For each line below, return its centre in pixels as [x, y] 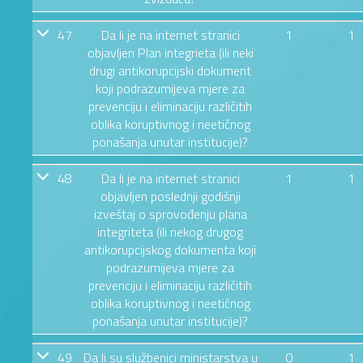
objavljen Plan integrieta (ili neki [170, 52]
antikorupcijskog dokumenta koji [170, 249]
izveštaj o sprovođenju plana [170, 214]
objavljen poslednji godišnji [170, 196]
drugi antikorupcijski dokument [170, 70]
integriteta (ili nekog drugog [170, 231]
